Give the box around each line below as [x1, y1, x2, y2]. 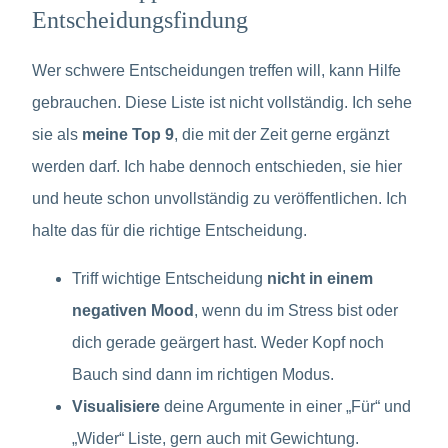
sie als [32, 126, 82, 144]
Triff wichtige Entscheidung [72, 270, 267, 288]
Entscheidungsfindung [32, 7, 248, 34]
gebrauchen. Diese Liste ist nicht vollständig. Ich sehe [32, 94, 412, 112]
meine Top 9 [82, 126, 174, 144]
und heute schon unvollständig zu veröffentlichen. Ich [32, 190, 407, 208]
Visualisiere [72, 398, 160, 416]
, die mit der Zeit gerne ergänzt [174, 126, 389, 144]
